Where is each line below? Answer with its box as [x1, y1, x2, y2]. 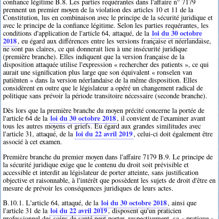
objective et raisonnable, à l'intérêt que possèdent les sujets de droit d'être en [3, 175, 216, 185]
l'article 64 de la [3, 113, 50, 123]
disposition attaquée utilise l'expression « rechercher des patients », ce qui [3, 60, 209, 69]
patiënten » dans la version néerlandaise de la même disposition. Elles [3, 75, 198, 85]
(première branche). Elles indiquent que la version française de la [3, 52, 185, 62]
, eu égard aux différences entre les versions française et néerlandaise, [18, 36, 212, 46]
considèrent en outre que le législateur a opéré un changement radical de [3, 83, 203, 93]
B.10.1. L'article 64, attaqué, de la [3, 198, 101, 208]
